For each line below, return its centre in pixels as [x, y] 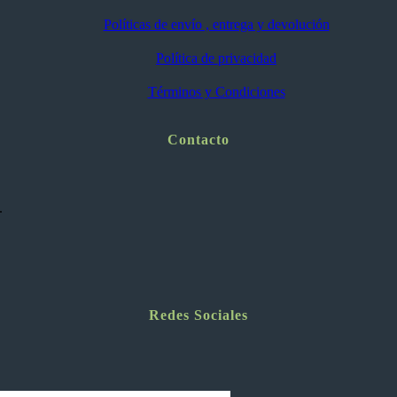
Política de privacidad [216, 58]
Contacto [198, 140]
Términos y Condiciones [216, 92]
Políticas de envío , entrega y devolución [216, 25]
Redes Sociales [198, 315]
